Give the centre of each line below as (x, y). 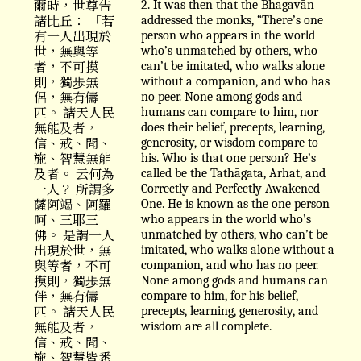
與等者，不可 (73, 265)
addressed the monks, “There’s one (232, 20)
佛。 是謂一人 (74, 234)
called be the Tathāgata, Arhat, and (233, 173)
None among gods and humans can (234, 280)
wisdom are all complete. (206, 326)
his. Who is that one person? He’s (228, 158)
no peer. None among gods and (222, 96)
